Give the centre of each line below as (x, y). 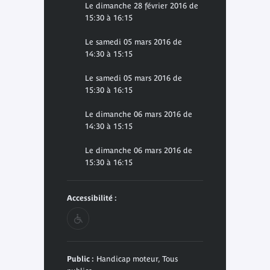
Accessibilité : (92, 198)
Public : (80, 259)
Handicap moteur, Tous (136, 259)
